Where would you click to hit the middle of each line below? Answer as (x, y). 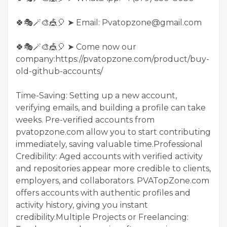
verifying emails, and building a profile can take (111, 107)
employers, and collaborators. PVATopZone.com (112, 180)
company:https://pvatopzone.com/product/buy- (112, 59)
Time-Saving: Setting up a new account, (96, 95)
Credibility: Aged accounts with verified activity (109, 156)
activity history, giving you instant (82, 205)
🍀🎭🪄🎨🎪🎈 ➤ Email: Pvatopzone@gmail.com (109, 22)
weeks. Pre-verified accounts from (85, 120)
